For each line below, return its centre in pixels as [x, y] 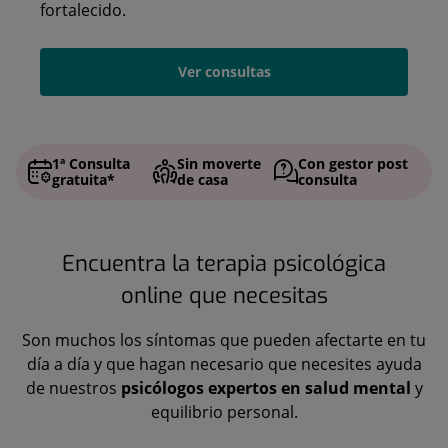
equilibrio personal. [224, 412]
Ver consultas [224, 71]
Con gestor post [353, 163]
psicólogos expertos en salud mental [265, 388]
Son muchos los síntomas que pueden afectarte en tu [224, 340]
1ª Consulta [91, 163]
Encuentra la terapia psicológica [224, 263]
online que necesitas [224, 295]
